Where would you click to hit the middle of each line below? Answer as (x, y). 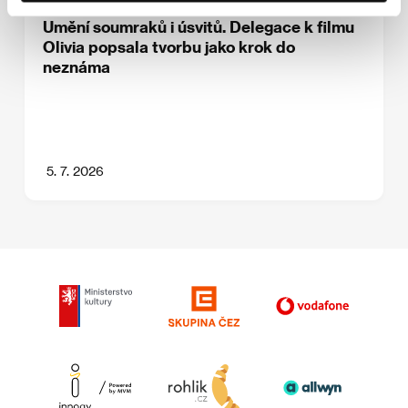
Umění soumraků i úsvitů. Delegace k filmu (199, 27)
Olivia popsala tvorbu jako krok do (169, 47)
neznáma (77, 67)
